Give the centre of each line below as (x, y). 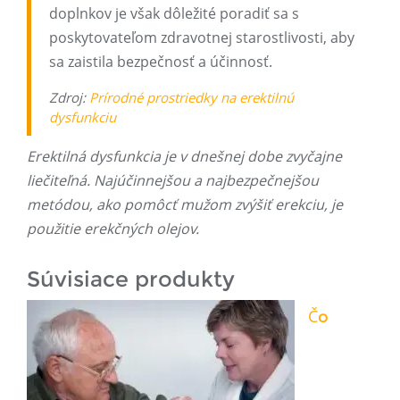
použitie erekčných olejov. (113, 229)
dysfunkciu (83, 117)
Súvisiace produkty (131, 279)
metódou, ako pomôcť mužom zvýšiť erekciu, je (185, 205)
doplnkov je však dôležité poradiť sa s (174, 14)
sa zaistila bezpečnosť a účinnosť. (161, 62)
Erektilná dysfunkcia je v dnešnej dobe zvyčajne (184, 157)
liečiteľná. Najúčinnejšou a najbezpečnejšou (173, 181)
